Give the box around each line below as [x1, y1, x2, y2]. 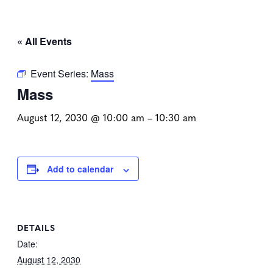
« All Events [17, 34, 72, 49]
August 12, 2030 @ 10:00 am [17, 110, 144, 124]
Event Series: [30, 66, 91, 81]
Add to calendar [47, 163, 113, 175]
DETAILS [17, 221, 55, 233]
